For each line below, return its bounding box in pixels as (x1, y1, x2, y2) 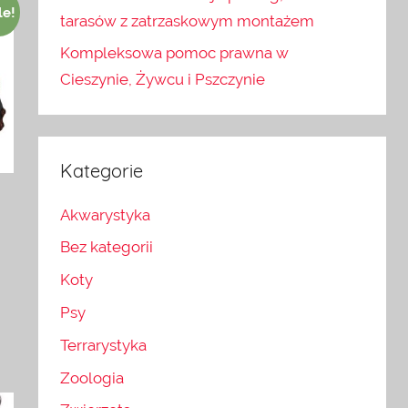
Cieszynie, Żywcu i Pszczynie (60, 70, 266, 89)
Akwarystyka (60, 205, 151, 224)
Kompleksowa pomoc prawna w (60, 44, 290, 63)
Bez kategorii (60, 238, 154, 257)
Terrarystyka (60, 335, 148, 354)
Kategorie (60, 159, 144, 183)
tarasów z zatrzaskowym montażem (60, 11, 315, 30)
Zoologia (60, 368, 125, 387)
